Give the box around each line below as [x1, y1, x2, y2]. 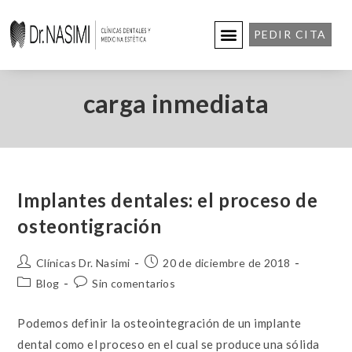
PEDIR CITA [253, 27, 327, 42]
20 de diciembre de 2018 [163, 255, 291, 269]
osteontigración [17, 214, 162, 237]
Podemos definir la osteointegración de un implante [17, 315, 302, 330]
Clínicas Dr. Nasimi [35, 255, 130, 269]
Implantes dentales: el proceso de [17, 188, 318, 211]
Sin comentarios [92, 276, 176, 290]
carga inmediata [82, 87, 269, 119]
